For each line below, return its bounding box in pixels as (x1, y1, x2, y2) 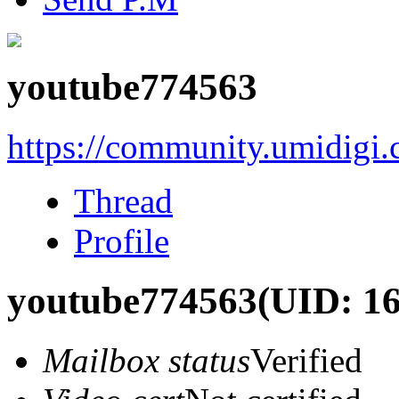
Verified (250, 340, 362, 379)
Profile (74, 221, 169, 260)
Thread (74, 181, 173, 220)
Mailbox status (43, 340, 250, 379)
